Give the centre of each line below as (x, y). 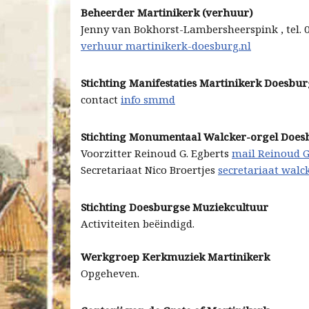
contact (101, 99)
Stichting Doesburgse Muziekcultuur (175, 207)
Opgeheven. (110, 273)
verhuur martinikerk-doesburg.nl (166, 46)
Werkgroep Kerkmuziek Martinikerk (175, 257)
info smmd (148, 99)
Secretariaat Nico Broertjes (149, 170)
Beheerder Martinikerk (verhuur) (167, 12)
